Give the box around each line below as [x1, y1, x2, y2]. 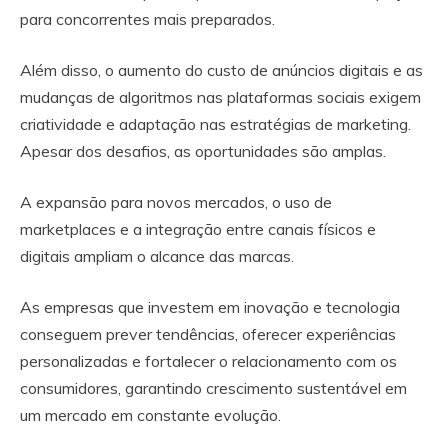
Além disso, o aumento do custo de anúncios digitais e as [20, 59, 423, 80]
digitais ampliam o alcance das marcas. [20, 245, 298, 266]
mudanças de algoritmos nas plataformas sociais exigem [20, 86, 421, 107]
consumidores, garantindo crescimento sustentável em [20, 377, 407, 398]
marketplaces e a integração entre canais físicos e [20, 218, 376, 239]
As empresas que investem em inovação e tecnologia [20, 296, 400, 317]
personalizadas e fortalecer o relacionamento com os [20, 350, 397, 371]
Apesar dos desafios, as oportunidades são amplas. [20, 140, 390, 161]
